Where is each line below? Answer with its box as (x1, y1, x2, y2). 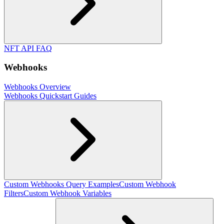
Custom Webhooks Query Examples (4, 180, 119, 189)
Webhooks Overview (4, 82, 71, 91)
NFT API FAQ (4, 43, 52, 52)
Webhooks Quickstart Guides (4, 91, 96, 100)
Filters (4, 189, 23, 198)
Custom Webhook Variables (23, 189, 111, 198)
